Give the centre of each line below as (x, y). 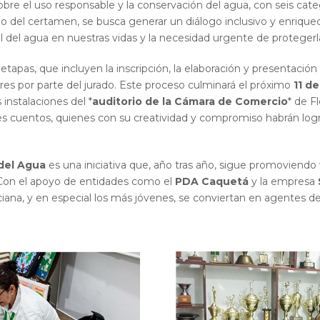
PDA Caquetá (212, 181)
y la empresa (283, 181)
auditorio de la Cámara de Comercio (190, 101)
